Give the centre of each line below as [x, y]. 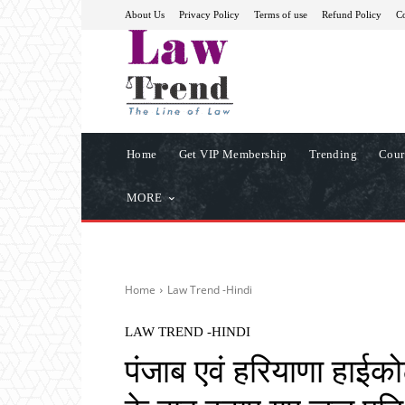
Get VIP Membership [233, 154]
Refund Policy [352, 14]
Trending [333, 154]
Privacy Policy [209, 14]
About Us [145, 14]
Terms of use [281, 14]
